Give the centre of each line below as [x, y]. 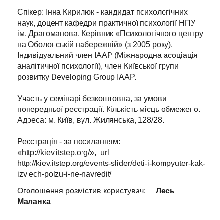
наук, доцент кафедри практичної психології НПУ [106, 23]
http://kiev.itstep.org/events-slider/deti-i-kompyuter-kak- [111, 164]
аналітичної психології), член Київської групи [98, 66]
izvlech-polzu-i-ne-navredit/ [64, 174]
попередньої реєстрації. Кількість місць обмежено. [109, 110]
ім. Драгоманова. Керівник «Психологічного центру [110, 34]
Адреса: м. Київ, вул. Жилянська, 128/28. [91, 120]
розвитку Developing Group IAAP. [77, 77]
